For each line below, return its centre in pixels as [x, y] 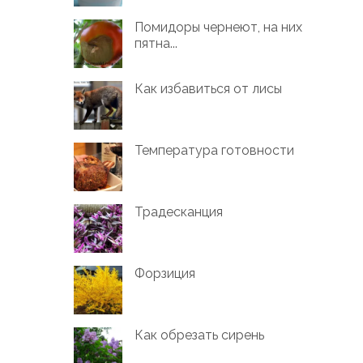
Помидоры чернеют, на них [219, 27]
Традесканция [179, 211]
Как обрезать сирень [200, 335]
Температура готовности [215, 150]
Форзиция [165, 273]
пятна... [156, 43]
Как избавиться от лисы [209, 88]
